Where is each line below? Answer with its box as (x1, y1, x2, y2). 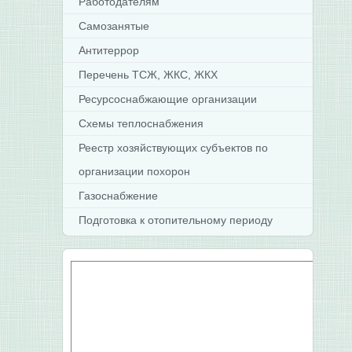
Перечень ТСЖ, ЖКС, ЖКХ (78, 68, 218, 81)
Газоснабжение (78, 189, 158, 202)
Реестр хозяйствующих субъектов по (78, 141, 268, 154)
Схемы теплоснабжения (78, 117, 203, 130)
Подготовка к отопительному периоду (78, 214, 273, 226)
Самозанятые (78, 20, 149, 32)
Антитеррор (78, 44, 139, 57)
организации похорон (78, 165, 190, 178)
